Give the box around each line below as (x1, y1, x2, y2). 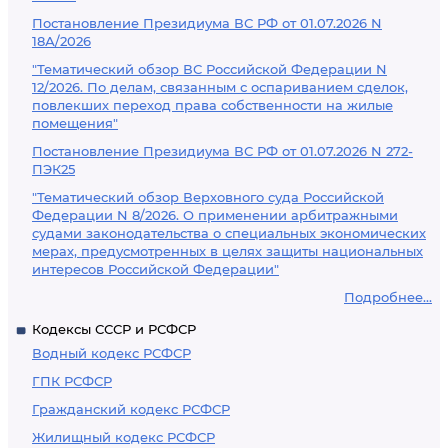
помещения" (32, 115, 118, 131)
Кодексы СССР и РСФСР (32, 321, 196, 337)
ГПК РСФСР (32, 373, 112, 389)
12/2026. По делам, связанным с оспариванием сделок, (32, 79, 408, 95)
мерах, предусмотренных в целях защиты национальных (32, 243, 423, 259)
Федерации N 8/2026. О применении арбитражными (32, 207, 398, 223)
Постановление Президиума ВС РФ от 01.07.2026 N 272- (32, 143, 413, 159)
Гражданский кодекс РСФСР (32, 401, 230, 417)
